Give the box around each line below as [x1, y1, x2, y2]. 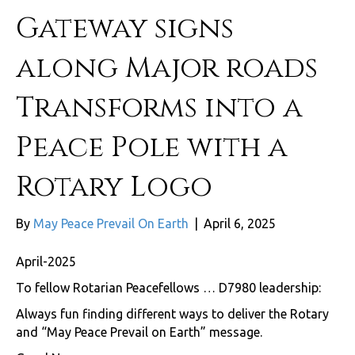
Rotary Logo [16, 168, 212, 207]
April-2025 [16, 254, 76, 269]
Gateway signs [16, 10, 234, 48]
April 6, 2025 [204, 216, 276, 231]
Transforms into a [16, 89, 303, 128]
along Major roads [16, 49, 318, 88]
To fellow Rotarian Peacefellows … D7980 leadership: [16, 281, 321, 296]
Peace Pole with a [16, 128, 288, 167]
